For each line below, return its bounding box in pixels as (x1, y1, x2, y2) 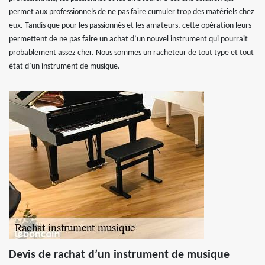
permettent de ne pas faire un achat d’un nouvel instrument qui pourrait (9, 35, 248, 44)
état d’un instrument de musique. (9, 62, 120, 71)
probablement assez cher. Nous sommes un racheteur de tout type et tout (9, 49, 254, 57)
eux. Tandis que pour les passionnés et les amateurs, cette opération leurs (9, 21, 251, 30)
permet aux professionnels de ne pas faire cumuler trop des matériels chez (9, 8, 254, 17)
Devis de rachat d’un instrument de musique (9, 249, 230, 261)
